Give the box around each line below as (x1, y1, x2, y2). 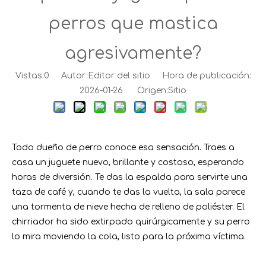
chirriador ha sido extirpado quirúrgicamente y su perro (12, 217, 250, 226)
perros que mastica (48, 14, 218, 33)
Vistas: (15, 71, 44, 80)
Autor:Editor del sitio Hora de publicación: (49, 71, 251, 80)
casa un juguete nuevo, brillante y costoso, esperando (12, 158, 244, 167)
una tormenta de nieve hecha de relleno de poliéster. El (12, 202, 245, 211)
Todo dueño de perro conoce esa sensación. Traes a (12, 143, 235, 152)
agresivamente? (65, 44, 201, 63)
